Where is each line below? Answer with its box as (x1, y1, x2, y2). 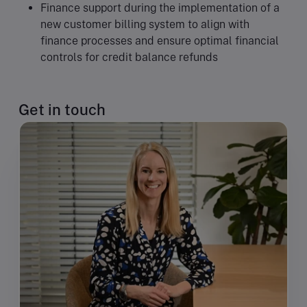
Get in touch (19, 100, 106, 119)
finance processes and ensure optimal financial (40, 34, 279, 47)
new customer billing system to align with (40, 17, 249, 31)
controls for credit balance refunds (40, 50, 218, 64)
